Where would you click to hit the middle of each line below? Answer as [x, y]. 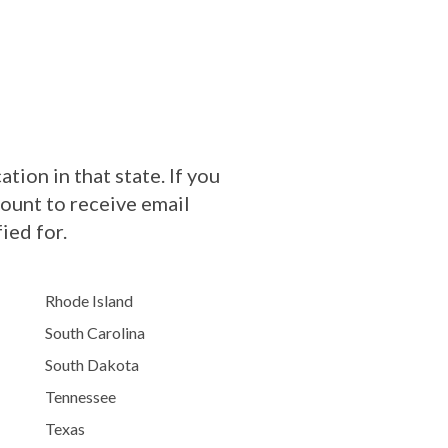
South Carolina [94, 332]
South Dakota [91, 364]
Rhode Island [88, 300]
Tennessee [80, 396]
